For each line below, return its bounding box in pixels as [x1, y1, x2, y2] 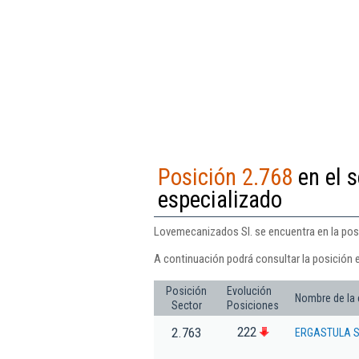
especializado [158, 185, 282, 213]
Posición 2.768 [158, 163, 292, 191]
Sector [171, 298, 202, 312]
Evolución [227, 284, 272, 297]
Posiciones [227, 298, 279, 312]
